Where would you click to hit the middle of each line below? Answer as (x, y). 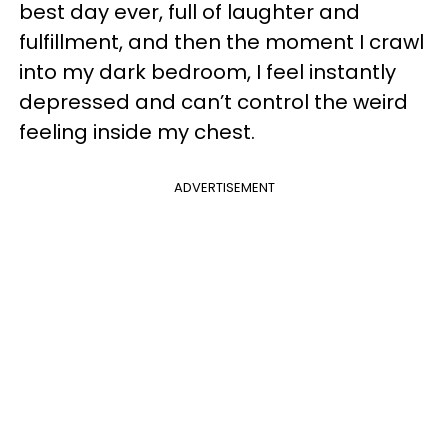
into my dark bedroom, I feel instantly (207, 72)
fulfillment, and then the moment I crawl (221, 42)
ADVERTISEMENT (224, 187)
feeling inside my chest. (137, 132)
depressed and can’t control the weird (213, 102)
